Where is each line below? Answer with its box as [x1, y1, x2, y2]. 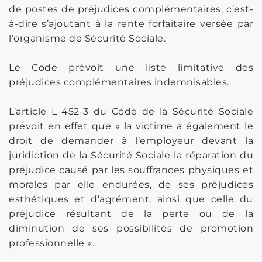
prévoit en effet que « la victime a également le [9, 120, 253, 132]
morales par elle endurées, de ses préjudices [9, 178, 253, 190]
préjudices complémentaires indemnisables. [9, 76, 229, 88]
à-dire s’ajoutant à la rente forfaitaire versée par [9, 18, 253, 29]
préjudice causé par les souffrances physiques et [9, 164, 253, 175]
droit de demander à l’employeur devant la [9, 135, 253, 146]
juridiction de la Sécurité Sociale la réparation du [9, 149, 253, 161]
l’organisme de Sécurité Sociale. [9, 32, 166, 44]
